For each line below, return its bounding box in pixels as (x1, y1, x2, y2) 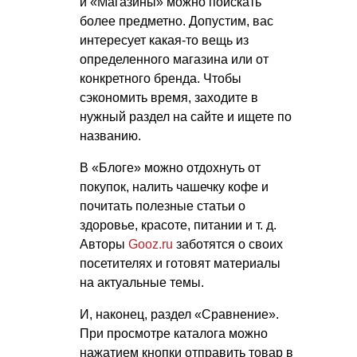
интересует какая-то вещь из (80, 33, 249, 48)
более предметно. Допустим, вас (80, 14, 273, 29)
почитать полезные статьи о (80, 199, 245, 214)
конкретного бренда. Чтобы (80, 72, 241, 86)
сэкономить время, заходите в (80, 91, 258, 105)
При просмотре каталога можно (80, 327, 268, 341)
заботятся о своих (173, 237, 283, 252)
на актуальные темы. (80, 276, 204, 290)
